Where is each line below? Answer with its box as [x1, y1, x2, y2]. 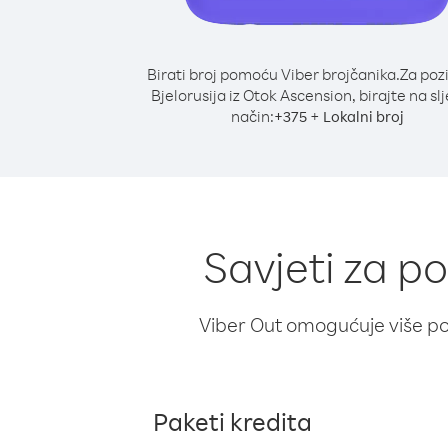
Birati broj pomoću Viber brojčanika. [146, 64, 400, 84]
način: [230, 106, 274, 126]
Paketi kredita [153, 405, 312, 437]
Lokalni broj [322, 107, 404, 126]
